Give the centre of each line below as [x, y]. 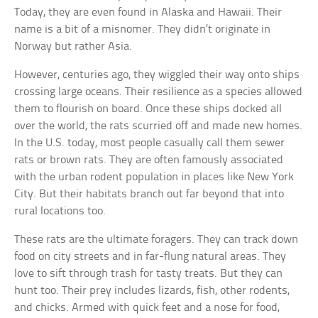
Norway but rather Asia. [73, 47]
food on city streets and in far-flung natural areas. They [150, 257]
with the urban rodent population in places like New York [154, 177]
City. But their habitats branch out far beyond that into [149, 194]
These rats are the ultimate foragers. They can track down [157, 240]
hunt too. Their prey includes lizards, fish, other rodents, [152, 291]
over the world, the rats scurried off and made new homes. [159, 126]
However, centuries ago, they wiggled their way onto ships [157, 75]
